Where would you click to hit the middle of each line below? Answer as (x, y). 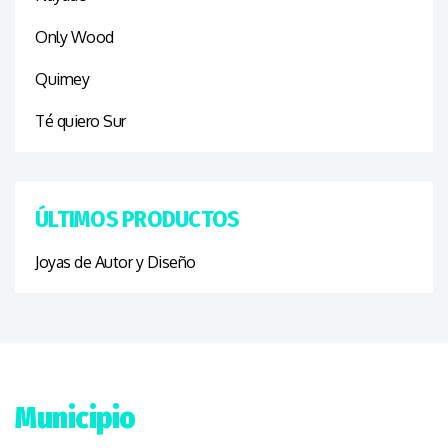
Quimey (62, 78)
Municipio (75, 417)
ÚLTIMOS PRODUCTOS (137, 218)
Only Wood (74, 36)
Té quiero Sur (80, 120)
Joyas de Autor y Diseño (115, 261)
